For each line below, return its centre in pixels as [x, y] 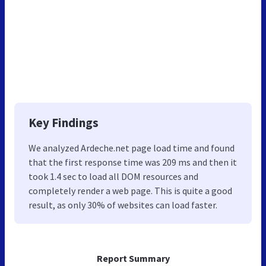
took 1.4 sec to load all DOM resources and [113, 176]
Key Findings [64, 122]
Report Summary [133, 258]
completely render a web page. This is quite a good [130, 190]
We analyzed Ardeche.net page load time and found [132, 148]
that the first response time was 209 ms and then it [133, 162]
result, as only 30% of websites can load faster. [123, 205]
